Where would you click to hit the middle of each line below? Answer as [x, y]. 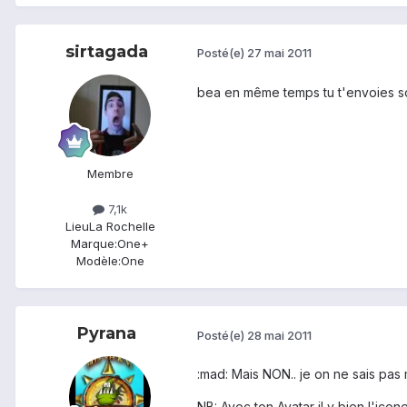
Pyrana [106, 333]
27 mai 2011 [279, 53]
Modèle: [98, 260]
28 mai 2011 [279, 335]
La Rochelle [122, 226]
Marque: [94, 243]
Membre [110, 173]
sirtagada [106, 51]
